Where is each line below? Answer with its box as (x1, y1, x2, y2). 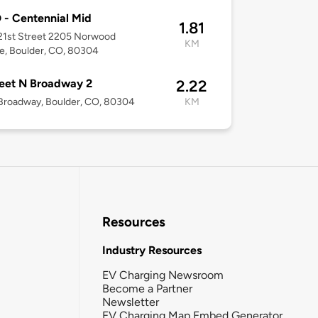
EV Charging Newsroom (102, 268, 224, 282)
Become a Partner (102, 281, 192, 295)
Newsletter (102, 295, 159, 309)
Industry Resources (102, 243, 202, 257)
